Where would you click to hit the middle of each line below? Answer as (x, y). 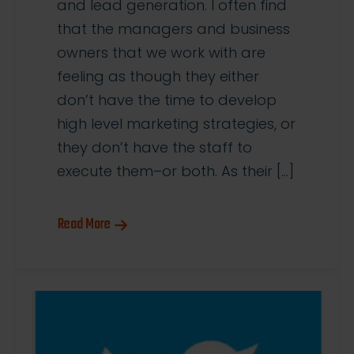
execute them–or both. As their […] (175, 171)
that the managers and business (173, 29)
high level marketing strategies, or (176, 124)
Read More (84, 225)
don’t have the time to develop (167, 100)
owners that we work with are (161, 53)
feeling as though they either (158, 77)
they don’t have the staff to (154, 148)
